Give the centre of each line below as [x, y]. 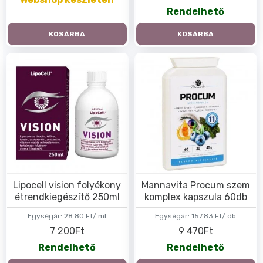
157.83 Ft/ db [214, 216]
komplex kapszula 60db [195, 197]
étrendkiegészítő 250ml [67, 197]
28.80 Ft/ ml [85, 216]
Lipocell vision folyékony [67, 185]
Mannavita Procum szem [195, 185]
